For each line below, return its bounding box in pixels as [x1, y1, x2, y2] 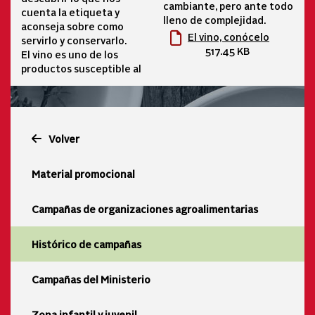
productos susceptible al [21, 61, 141, 75]
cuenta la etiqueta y [21, 5, 120, 18]
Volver [49, 132, 79, 146]
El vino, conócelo [188, 30, 269, 44]
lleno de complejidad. [163, 13, 266, 26]
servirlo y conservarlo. [21, 33, 129, 46]
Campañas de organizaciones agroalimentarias [32, 202, 258, 216]
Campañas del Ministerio [32, 273, 150, 286]
